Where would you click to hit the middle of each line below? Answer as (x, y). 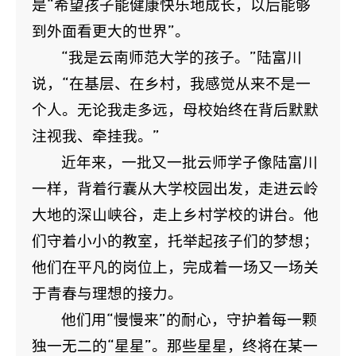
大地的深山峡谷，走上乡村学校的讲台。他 (175, 215)
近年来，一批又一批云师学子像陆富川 (190, 162)
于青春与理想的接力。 (107, 293)
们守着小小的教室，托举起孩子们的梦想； (175, 241)
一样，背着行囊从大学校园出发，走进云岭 (175, 188)
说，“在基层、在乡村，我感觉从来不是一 (171, 83)
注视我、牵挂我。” (96, 136)
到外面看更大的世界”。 (111, 31)
